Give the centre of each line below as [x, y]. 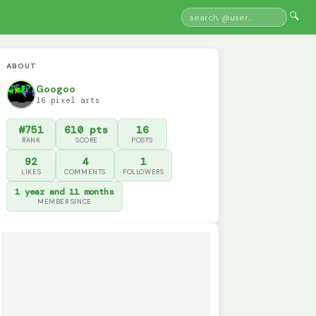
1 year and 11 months [65, 192]
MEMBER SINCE [65, 202]
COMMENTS [85, 172]
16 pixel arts [68, 101]
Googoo [56, 90]
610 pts [87, 129]
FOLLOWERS [144, 172]
